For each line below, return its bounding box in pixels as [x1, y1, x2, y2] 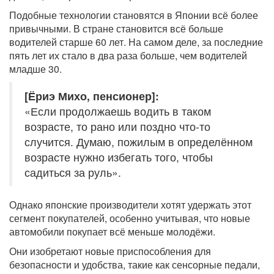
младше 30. [9, 62, 62, 76]
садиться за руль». [24, 165, 121, 180]
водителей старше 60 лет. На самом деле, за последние [9, 35, 263, 50]
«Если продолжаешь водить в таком [24, 103, 211, 119]
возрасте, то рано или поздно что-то [24, 119, 210, 135]
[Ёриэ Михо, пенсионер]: [24, 88, 159, 104]
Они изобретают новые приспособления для [9, 244, 211, 259]
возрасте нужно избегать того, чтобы [24, 149, 213, 165]
